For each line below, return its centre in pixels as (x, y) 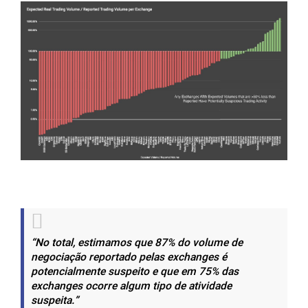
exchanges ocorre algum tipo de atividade (131, 286)
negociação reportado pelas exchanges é (129, 257)
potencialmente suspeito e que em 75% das (135, 272)
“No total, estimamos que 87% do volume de (137, 243)
